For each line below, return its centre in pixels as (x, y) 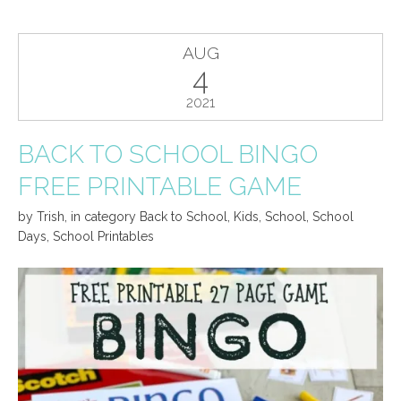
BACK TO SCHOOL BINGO (168, 154)
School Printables (103, 237)
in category (105, 217)
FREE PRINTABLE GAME (160, 186)
